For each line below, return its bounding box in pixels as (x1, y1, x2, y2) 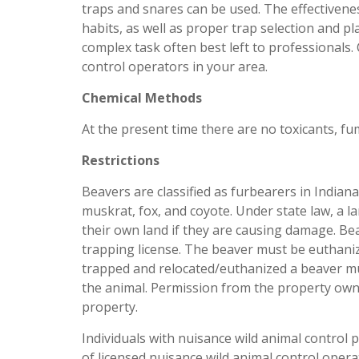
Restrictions (82, 151, 159, 169)
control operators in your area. (82, 58, 268, 75)
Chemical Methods (82, 89, 202, 107)
